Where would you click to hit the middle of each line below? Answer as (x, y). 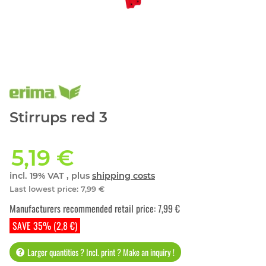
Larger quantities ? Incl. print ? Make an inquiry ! (101, 252)
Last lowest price (43, 189)
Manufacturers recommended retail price (82, 209)
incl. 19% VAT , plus (51, 176)
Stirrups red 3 (58, 118)
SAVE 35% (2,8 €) (45, 226)
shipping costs (123, 176)
